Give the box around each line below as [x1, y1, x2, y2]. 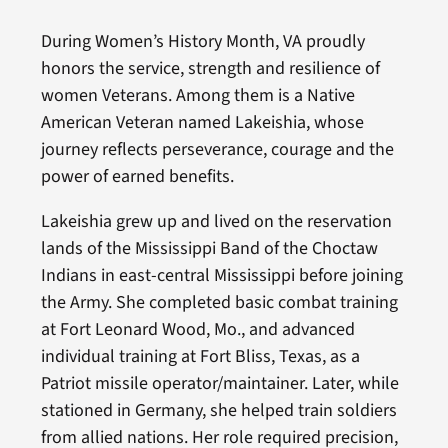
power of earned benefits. [40, 164, 234, 189]
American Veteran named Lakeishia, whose [40, 110, 364, 135]
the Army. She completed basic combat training [40, 290, 398, 315]
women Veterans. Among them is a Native [40, 83, 355, 108]
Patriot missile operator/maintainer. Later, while [40, 371, 399, 396]
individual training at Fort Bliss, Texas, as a [40, 344, 360, 369]
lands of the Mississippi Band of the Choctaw [40, 236, 378, 261]
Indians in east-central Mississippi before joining [40, 263, 403, 288]
